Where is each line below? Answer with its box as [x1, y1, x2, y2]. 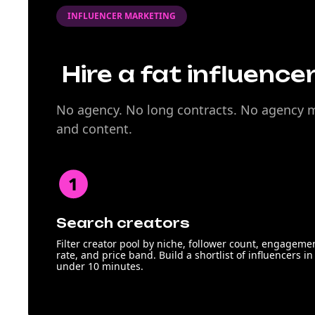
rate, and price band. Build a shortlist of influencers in [56, 248, 313, 262]
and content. [56, 120, 132, 137]
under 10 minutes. [56, 259, 143, 273]
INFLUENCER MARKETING [67, 10, 176, 22]
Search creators [56, 215, 190, 231]
